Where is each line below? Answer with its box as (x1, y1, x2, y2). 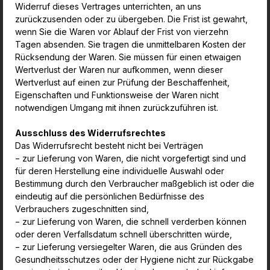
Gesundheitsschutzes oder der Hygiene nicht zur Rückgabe (15, 254, 254, 265)
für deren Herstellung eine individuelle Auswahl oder (15, 166, 224, 176)
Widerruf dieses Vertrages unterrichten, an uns (15, 1, 201, 11)
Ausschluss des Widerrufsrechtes (15, 128, 168, 138)
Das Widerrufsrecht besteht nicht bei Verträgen (15, 140, 203, 151)
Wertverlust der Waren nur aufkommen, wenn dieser (15, 64, 223, 75)
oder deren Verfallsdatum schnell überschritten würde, (15, 229, 232, 239)
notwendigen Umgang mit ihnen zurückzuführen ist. (15, 102, 221, 113)
